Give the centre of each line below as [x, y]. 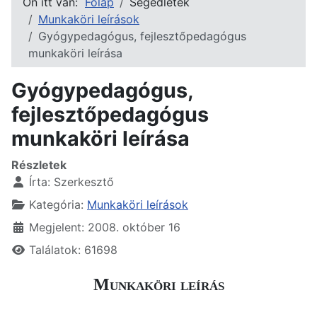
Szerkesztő [84, 181]
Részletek [39, 165]
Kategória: [56, 204]
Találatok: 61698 [73, 249]
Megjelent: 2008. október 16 [105, 227]
